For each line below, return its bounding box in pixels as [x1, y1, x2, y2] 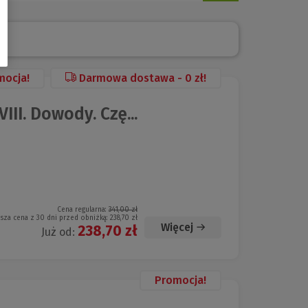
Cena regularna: [57, 205, 109, 214]
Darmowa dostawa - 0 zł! [79, 71, 206, 85]
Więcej [161, 220, 193, 234]
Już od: [41, 225, 78, 239]
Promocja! [155, 273, 206, 287]
